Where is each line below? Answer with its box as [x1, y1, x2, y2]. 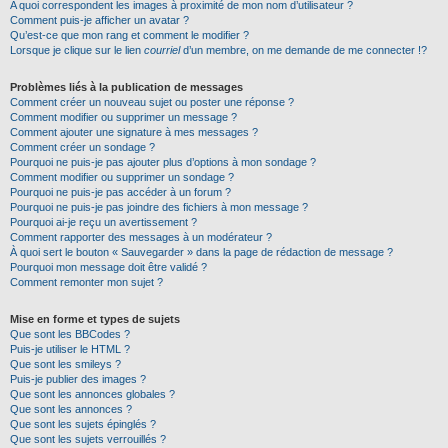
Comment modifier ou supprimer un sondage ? [10, 171, 234, 183]
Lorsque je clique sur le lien [10, 44, 144, 56]
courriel [144, 44, 180, 56]
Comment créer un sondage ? [10, 141, 155, 153]
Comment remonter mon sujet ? [10, 276, 163, 288]
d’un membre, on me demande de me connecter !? [180, 44, 427, 56]
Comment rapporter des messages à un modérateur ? [10, 231, 272, 243]
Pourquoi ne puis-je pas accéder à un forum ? [10, 186, 231, 198]
